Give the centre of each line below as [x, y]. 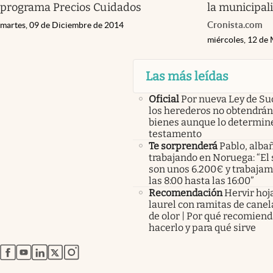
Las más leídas [187, 76]
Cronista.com [235, 24]
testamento [175, 133]
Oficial [164, 99]
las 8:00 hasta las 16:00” [201, 180]
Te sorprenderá [183, 146]
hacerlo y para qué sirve [202, 227]
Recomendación [185, 193]
